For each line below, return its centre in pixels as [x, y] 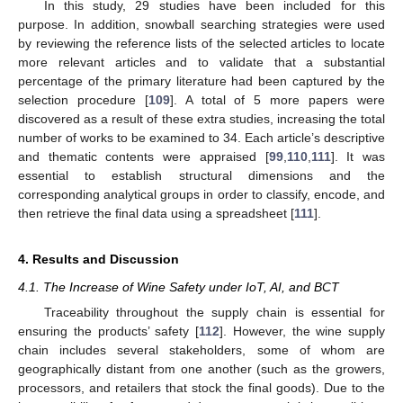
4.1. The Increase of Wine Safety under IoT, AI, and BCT [179, 287]
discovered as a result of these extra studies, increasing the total [201, 119]
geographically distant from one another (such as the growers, [201, 369]
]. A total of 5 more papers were [278, 100]
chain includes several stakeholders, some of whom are [201, 350]
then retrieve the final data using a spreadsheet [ [156, 214]
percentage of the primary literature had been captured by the [201, 81]
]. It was [358, 157]
